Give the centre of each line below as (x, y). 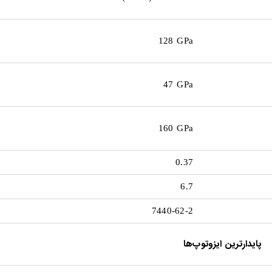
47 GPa (178, 84)
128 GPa (175, 40)
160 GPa (175, 128)
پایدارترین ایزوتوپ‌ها (223, 244)
